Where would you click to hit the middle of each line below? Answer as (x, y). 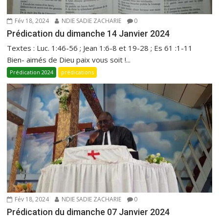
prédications (78, 72)
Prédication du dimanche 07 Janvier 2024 (88, 212)
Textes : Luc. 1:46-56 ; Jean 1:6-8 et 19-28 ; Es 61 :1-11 (100, 48)
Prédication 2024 (32, 72)
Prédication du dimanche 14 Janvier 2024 (88, 33)
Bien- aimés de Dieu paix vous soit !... (69, 59)
